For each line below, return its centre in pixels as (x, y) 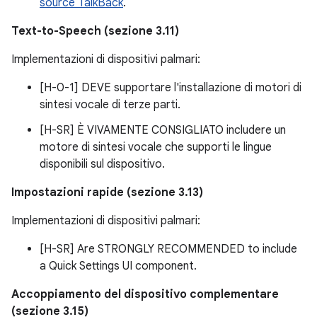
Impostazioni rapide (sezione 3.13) (107, 192)
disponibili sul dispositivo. (102, 164)
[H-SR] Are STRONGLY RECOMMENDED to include (168, 249)
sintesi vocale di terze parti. (110, 104)
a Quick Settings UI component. (118, 266)
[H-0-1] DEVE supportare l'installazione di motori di (171, 87)
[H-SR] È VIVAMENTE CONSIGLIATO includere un (163, 130)
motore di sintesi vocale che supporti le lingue (156, 147)
